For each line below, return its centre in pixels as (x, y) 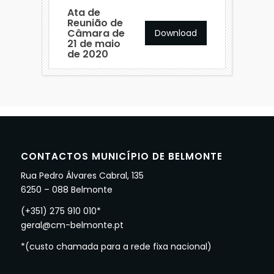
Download (176, 33)
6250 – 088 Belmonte (66, 189)
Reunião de (95, 23)
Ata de (83, 12)
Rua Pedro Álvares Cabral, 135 (82, 175)
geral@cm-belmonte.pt (72, 225)
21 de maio (94, 43)
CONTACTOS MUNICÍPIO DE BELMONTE (121, 156)
